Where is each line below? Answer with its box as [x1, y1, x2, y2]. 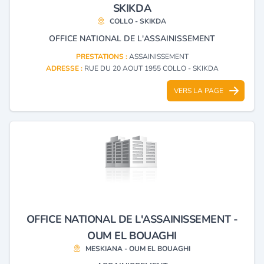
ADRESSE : [45, 63, 84, 73]
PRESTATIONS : [75, 51, 129, 61]
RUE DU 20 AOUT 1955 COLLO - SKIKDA [84, 63, 219, 73]
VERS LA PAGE [174, 85, 223, 95]
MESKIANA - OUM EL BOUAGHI [85, 243, 190, 253]
